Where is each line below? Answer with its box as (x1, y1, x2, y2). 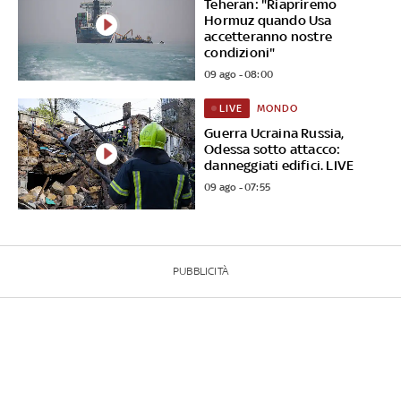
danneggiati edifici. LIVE (204, 157, 354, 173)
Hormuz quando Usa (204, 12, 332, 28)
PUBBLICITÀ (173, 264, 228, 277)
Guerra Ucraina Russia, (204, 124, 345, 141)
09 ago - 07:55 (204, 180, 271, 193)
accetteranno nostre (204, 28, 333, 44)
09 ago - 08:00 (204, 67, 274, 81)
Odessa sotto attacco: (204, 141, 341, 157)
